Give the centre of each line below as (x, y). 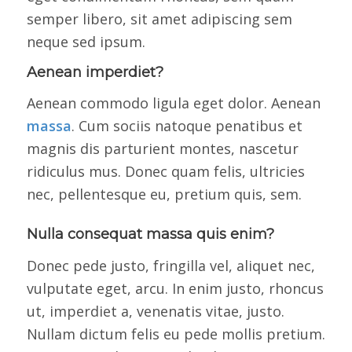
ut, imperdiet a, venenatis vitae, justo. (155, 311)
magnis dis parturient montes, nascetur (162, 149)
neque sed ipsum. (86, 41)
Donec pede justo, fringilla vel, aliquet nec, (170, 265)
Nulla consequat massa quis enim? (150, 235)
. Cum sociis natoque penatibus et (187, 126)
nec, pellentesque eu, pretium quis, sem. (164, 194)
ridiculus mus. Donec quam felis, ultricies (165, 172)
